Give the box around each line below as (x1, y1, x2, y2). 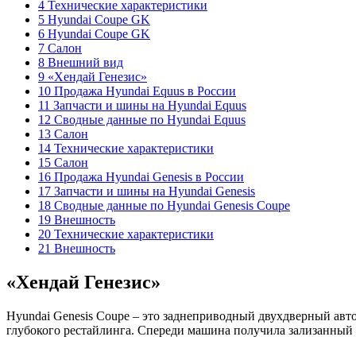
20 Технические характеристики (38, 226, 214, 241)
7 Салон (38, 41, 82, 55)
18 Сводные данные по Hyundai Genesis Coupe (38, 198, 290, 212)
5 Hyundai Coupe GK (38, 12, 150, 26)
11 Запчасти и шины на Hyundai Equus (38, 98, 246, 112)
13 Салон (38, 126, 88, 141)
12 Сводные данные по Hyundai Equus (38, 112, 246, 126)
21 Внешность (38, 241, 115, 255)
